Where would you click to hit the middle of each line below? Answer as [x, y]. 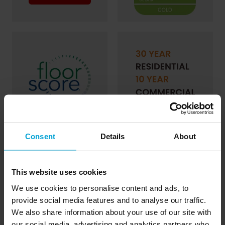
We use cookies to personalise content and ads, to [100, 188]
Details [113, 136]
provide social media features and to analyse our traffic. [109, 200]
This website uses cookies [59, 172]
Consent [40, 136]
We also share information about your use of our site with [111, 212]
